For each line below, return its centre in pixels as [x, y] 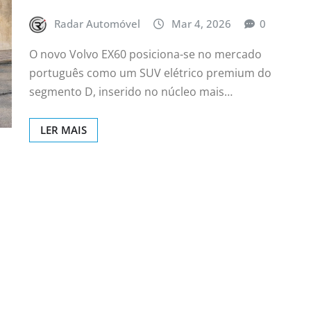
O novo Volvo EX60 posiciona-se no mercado [145, 54]
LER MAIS [64, 129]
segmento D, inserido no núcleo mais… [131, 91]
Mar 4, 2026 [201, 24]
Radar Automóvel [97, 24]
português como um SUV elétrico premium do [150, 73]
